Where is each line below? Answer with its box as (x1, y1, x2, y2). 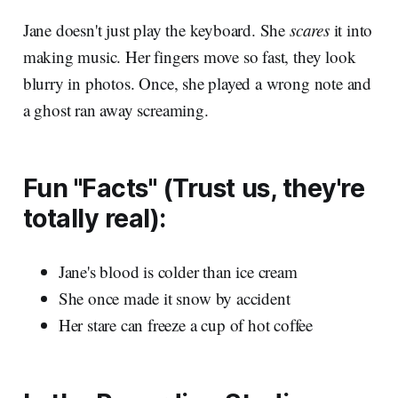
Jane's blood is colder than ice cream (58, 260, 298, 283)
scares (289, 19, 330, 42)
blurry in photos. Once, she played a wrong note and (22, 72, 372, 95)
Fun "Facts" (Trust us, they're (22, 172, 365, 204)
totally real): (22, 203, 166, 235)
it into (329, 19, 373, 42)
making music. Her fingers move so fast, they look (22, 45, 356, 68)
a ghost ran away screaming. (22, 99, 209, 122)
